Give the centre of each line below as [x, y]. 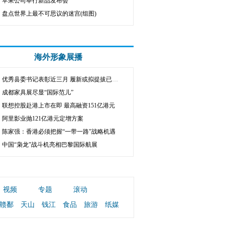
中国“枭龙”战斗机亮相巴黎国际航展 [50, 145]
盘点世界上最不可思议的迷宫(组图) [49, 14]
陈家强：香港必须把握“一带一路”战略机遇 [59, 132]
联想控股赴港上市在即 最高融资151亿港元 [59, 105]
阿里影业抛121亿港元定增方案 [43, 119]
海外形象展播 [58, 57]
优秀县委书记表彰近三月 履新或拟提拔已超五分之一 [57, 79]
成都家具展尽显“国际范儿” [38, 92]
